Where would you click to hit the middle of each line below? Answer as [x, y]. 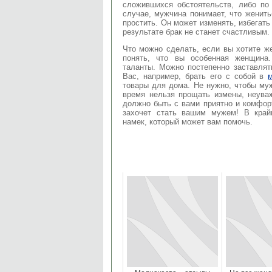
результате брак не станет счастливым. [196, 32]
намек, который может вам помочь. [188, 121]
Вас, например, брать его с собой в [195, 76]
